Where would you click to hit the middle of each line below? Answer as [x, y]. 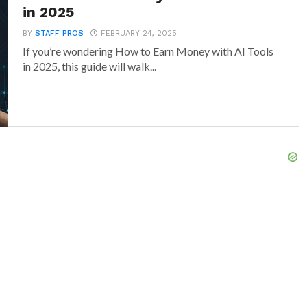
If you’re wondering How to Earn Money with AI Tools [148, 51]
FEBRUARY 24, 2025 [139, 33]
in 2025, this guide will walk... [90, 66]
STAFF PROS [60, 33]
